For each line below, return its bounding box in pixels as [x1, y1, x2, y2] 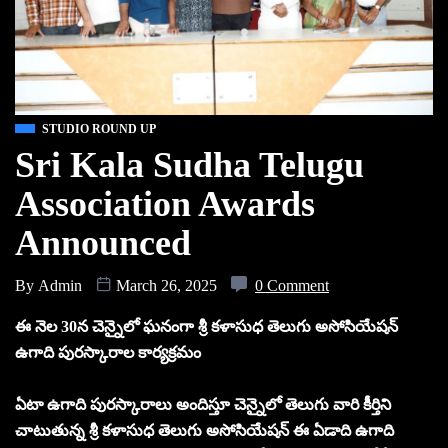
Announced [15, 222, 191, 263]
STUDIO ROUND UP [42, 121, 156, 136]
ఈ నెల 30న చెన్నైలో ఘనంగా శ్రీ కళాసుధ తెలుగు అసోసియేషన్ [15, 317, 398, 335]
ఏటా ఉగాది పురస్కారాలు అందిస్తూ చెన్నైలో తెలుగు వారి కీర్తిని [15, 395, 391, 413]
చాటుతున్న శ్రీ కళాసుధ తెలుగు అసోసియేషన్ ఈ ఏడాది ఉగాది [15, 421, 394, 439]
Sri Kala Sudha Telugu [15, 144, 364, 185]
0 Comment [255, 276, 329, 294]
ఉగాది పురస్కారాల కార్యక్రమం [15, 343, 201, 361]
